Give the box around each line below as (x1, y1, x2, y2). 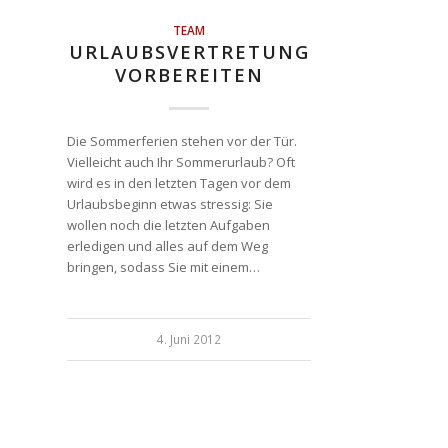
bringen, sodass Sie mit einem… (67, 257, 260, 276)
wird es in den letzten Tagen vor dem (67, 173, 291, 192)
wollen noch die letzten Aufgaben (67, 215, 270, 234)
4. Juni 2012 (157, 330, 222, 347)
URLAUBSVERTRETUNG (68, 39, 310, 64)
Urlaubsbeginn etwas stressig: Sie (67, 194, 273, 213)
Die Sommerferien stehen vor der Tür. (67, 131, 297, 150)
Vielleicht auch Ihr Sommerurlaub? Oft (67, 152, 295, 171)
